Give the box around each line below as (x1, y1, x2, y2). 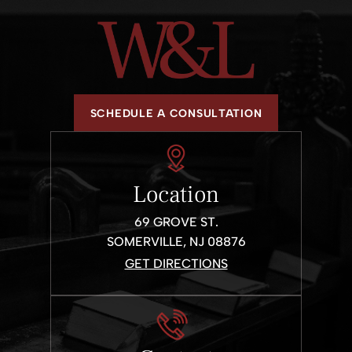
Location (133, 178, 219, 210)
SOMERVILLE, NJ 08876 (106, 233, 246, 249)
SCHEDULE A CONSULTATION (90, 106, 262, 120)
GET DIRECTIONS (124, 255, 228, 271)
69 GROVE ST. (134, 214, 218, 229)
